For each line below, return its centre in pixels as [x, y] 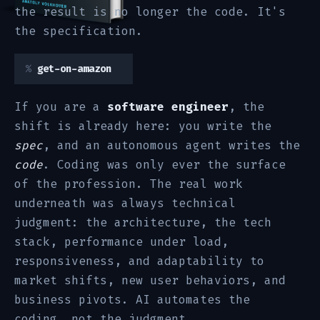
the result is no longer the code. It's [150, 12]
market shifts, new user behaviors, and [150, 280]
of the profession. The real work [129, 184]
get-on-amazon [74, 69]
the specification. [79, 31]
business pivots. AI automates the [132, 300]
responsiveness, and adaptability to [139, 261]
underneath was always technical [125, 203]
